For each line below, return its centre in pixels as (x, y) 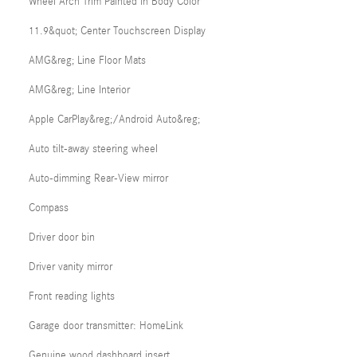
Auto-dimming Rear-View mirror (98, 178)
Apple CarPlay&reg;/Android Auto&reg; (114, 119)
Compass (49, 208)
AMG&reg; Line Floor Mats (87, 60)
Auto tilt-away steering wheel (93, 149)
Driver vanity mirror (71, 267)
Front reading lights (72, 296)
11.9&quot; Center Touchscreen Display (117, 31)
